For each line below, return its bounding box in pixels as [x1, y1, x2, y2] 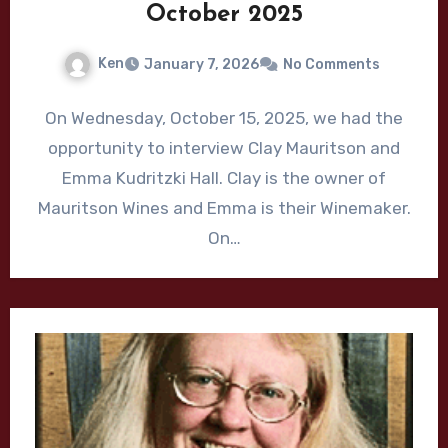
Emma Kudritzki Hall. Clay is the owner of [62, 167, 386, 188]
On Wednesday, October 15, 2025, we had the [45, 107, 403, 128]
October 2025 [145, 2, 303, 27]
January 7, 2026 [144, 55, 259, 73]
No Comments [283, 55, 380, 73]
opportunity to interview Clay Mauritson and [48, 137, 400, 158]
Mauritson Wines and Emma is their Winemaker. [37, 197, 411, 218]
